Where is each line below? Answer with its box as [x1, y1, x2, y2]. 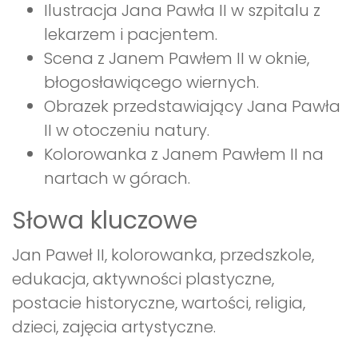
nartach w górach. [44, 167, 190, 190]
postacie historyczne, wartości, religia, [12, 292, 305, 315]
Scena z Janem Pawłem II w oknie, [44, 47, 309, 70]
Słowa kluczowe [12, 204, 197, 238]
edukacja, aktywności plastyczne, [12, 268, 274, 291]
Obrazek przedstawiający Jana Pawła [44, 95, 340, 118]
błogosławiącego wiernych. [44, 71, 259, 94]
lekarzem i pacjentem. [44, 23, 217, 46]
